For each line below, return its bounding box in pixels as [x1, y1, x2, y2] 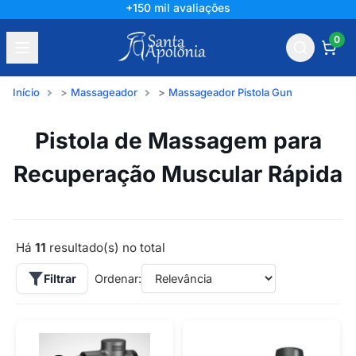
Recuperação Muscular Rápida [14, 161, 342, 188]
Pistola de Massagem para [34, 127, 322, 154]
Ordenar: [95, 272, 141, 285]
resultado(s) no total [46, 240, 165, 255]
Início [13, 86, 40, 99]
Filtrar [44, 272, 76, 285]
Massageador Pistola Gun [168, 86, 292, 99]
